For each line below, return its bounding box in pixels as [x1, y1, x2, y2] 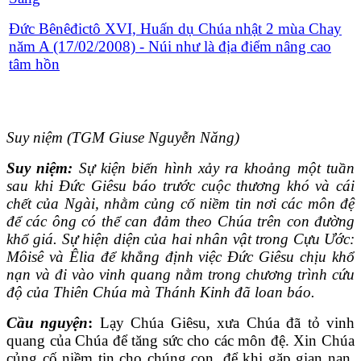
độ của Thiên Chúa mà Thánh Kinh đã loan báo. [6, 284, 315, 301]
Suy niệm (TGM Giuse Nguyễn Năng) [6, 129, 239, 147]
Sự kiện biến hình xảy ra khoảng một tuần [73, 160, 355, 177]
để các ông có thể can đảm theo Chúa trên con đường [6, 213, 355, 230]
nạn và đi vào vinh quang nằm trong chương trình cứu [6, 266, 355, 284]
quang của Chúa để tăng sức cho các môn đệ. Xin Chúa [6, 332, 355, 350]
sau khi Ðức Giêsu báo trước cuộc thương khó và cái [6, 177, 355, 195]
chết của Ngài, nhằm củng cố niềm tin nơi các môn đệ [6, 195, 355, 213]
